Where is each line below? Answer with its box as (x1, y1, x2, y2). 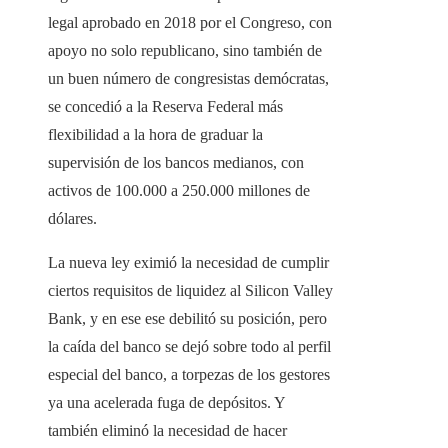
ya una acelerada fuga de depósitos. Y (48, 394, 285, 412)
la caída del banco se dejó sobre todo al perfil (48, 338, 331, 356)
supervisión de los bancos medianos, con (48, 154, 304, 172)
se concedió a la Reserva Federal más (48, 98, 283, 116)
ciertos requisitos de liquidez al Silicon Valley (48, 282, 333, 300)
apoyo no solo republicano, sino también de (48, 42, 322, 60)
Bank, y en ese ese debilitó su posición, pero (48, 310, 327, 328)
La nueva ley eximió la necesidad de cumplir (48, 254, 329, 272)
